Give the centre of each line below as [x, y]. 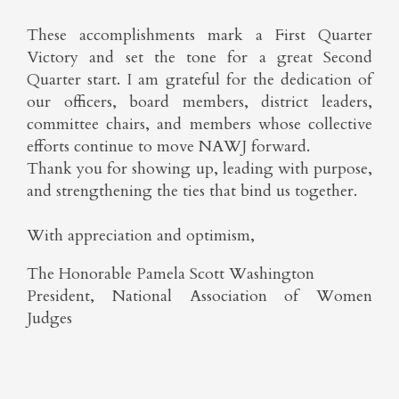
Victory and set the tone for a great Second [199, 57]
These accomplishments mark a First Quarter [199, 35]
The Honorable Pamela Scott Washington [171, 274]
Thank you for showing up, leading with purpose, [199, 169]
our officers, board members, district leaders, [199, 102]
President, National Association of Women [199, 296]
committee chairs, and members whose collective [199, 124]
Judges [52, 318]
